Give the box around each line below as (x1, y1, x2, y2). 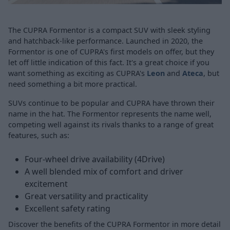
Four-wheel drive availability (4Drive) (25, 153, 165, 165)
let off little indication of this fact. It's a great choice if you (8, 57, 209, 67)
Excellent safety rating (25, 202, 110, 214)
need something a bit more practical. (8, 79, 137, 89)
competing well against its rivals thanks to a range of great (8, 119, 214, 129)
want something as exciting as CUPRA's (8, 68, 147, 78)
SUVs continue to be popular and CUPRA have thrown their (8, 98, 215, 108)
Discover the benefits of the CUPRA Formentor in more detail (8, 219, 221, 229)
